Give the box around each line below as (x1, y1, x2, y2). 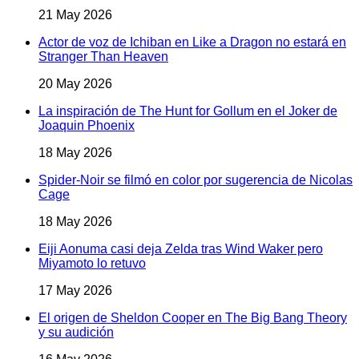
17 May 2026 (38, 283, 112, 297)
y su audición (38, 325, 114, 339)
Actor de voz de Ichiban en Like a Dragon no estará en (38, 34, 346, 49)
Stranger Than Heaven (38, 49, 168, 63)
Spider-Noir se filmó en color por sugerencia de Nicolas (38, 172, 353, 187)
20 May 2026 (38, 76, 112, 91)
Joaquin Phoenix (38, 118, 135, 132)
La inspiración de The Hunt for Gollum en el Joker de (38, 103, 337, 118)
